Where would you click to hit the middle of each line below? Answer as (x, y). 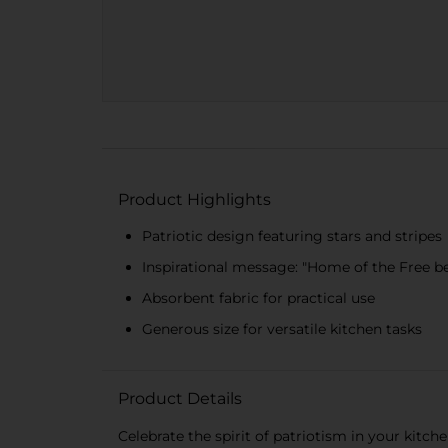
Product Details (180, 398)
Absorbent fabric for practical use (258, 297)
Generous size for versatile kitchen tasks (282, 328)
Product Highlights (194, 199)
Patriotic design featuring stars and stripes (292, 235)
